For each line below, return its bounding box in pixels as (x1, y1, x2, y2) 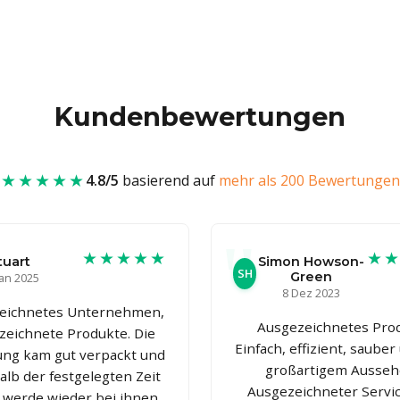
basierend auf (118, 170, 219, 190)
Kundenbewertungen (54, 100, 346, 132)
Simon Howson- (258, 253, 365, 270)
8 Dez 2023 (282, 284, 341, 301)
